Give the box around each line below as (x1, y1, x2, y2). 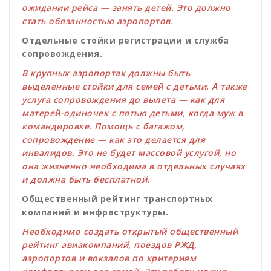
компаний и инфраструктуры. (22, 206, 168, 218)
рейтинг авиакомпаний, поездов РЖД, (22, 239, 197, 251)
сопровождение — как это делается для (22, 134, 205, 146)
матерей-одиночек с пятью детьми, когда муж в (22, 107, 243, 119)
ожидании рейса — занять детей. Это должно (22, 2, 231, 14)
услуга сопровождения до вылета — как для (22, 94, 224, 106)
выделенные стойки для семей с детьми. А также (22, 80, 247, 93)
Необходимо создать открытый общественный (22, 226, 238, 238)
